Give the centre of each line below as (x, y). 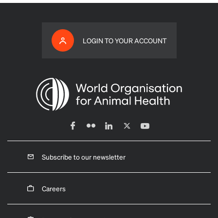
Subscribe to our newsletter (84, 156)
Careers (54, 188)
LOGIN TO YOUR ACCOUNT (125, 40)
